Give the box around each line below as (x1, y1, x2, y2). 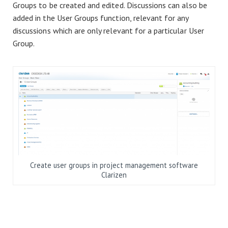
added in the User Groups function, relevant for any (13, 13, 189, 23)
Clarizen (101, 169, 127, 180)
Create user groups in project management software (30, 160, 198, 170)
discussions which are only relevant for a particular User (13, 25, 204, 36)
